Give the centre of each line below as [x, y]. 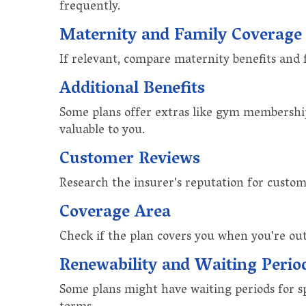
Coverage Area [115, 213]
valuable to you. [102, 131]
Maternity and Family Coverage [181, 36]
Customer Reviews [130, 160]
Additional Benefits [132, 89]
